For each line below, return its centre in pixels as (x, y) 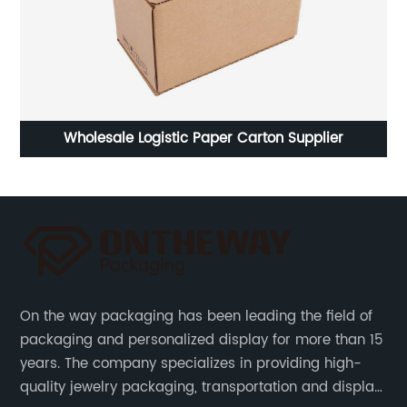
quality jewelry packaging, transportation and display (201, 388)
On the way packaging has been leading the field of (197, 317)
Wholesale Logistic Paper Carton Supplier (203, 139)
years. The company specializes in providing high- (191, 364)
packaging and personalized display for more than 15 (202, 341)
